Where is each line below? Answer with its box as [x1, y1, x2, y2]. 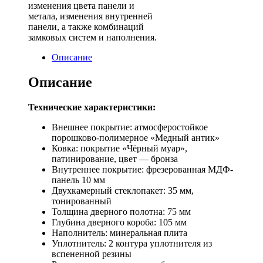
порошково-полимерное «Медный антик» [52, 132, 220, 143]
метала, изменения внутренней [28, 11, 153, 21]
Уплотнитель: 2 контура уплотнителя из [52, 238, 212, 248]
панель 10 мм [52, 174, 105, 185]
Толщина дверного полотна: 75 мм [52, 206, 191, 217]
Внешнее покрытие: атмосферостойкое [52, 122, 208, 132]
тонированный [52, 195, 112, 206]
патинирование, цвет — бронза [52, 153, 178, 164]
